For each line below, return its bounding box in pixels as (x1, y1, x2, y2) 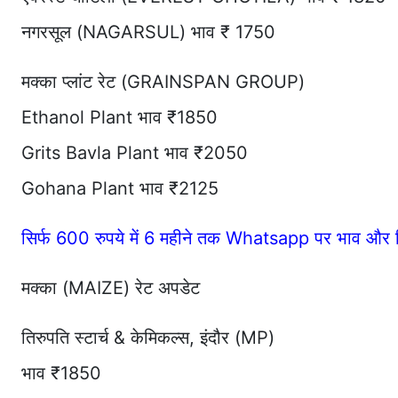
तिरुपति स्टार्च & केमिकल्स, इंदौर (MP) (21, 326, 275, 348)
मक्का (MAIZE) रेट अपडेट (21, 276, 200, 298)
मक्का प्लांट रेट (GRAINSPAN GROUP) (21, 70, 305, 92)
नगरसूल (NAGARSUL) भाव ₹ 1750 (21, 20, 275, 43)
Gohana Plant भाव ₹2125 (21, 177, 219, 199)
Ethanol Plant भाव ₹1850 (21, 106, 218, 128)
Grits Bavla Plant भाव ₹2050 (21, 141, 248, 163)
